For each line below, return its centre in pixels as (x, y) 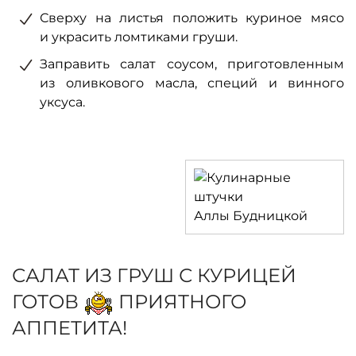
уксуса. (62, 102)
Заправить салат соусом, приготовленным (192, 64)
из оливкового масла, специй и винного (192, 83)
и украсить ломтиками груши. (139, 37)
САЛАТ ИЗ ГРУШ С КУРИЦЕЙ (154, 275)
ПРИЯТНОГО (182, 302)
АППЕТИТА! (70, 328)
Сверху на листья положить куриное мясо (192, 18)
